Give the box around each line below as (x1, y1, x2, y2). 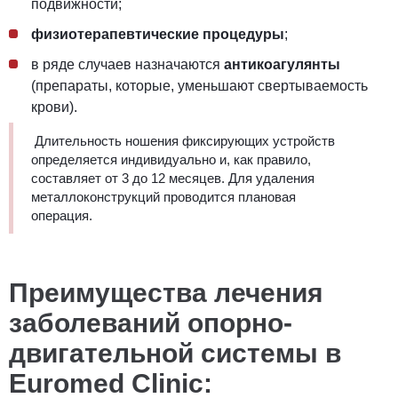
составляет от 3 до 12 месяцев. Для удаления (31, 170, 314, 186)
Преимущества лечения (9, 277, 323, 307)
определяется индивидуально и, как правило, (31, 151, 311, 167)
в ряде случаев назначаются (31, 56, 224, 72)
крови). (31, 99, 77, 115)
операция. (31, 207, 99, 223)
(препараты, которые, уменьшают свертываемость (31, 77, 368, 93)
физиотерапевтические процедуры (31, 26, 284, 42)
